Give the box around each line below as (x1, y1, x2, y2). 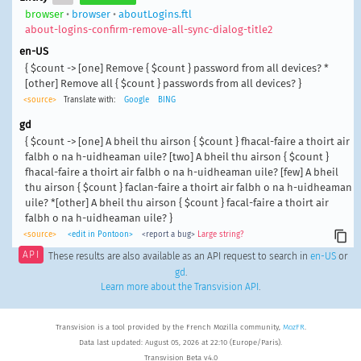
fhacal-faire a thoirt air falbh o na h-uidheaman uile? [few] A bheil (24, 165, 338, 178)
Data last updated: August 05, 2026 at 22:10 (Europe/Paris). (79, 338, 282, 348)
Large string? (197, 229, 243, 239)
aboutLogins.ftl (118, 7, 192, 20)
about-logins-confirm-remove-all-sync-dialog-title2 (24, 23, 272, 35)
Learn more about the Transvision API (101, 281, 259, 293)
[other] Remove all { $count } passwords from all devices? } (24, 77, 301, 89)
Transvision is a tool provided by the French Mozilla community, (55, 322, 283, 333)
